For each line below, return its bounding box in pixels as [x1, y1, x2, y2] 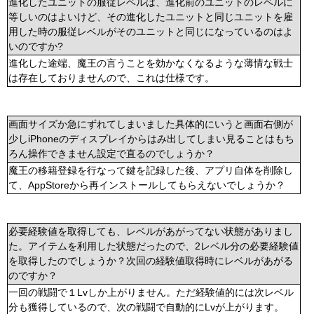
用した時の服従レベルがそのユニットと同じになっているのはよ [8, 26, 293, 37]
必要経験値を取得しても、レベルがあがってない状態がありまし [8, 226, 293, 237]
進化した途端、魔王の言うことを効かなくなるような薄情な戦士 [8, 57, 293, 69]
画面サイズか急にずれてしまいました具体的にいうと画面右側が [8, 118, 293, 130]
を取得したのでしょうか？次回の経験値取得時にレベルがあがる [8, 255, 293, 266]
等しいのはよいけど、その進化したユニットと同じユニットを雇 [8, 11, 293, 22]
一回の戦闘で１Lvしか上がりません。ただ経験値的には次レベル [8, 287, 294, 298]
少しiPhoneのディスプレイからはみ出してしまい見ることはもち [8, 133, 294, 144]
